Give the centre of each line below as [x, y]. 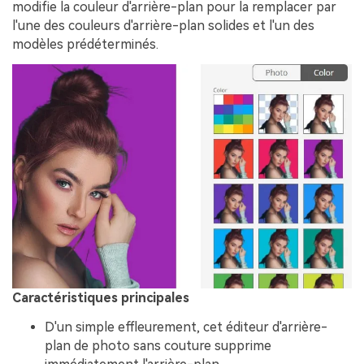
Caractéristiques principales [101, 298]
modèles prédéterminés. [85, 44]
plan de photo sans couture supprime [158, 346]
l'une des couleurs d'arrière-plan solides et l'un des [163, 25]
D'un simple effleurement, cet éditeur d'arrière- [186, 327]
